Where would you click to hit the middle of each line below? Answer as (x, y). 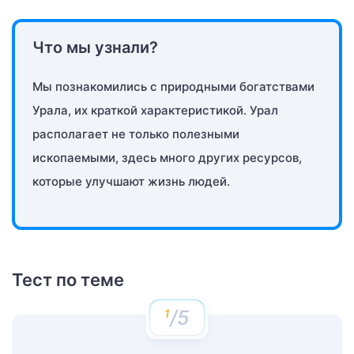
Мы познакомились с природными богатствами (173, 86)
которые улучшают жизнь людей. (131, 181)
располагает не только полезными (136, 134)
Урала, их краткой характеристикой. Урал (155, 110)
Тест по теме (68, 279)
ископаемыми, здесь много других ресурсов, (167, 157)
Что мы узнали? (95, 47)
